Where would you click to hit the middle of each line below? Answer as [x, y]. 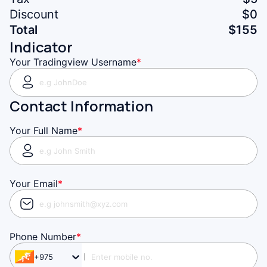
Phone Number [43, 236]
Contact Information [81, 105]
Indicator [41, 46]
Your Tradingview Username [73, 62]
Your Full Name [44, 130]
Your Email [34, 183]
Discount [34, 14]
